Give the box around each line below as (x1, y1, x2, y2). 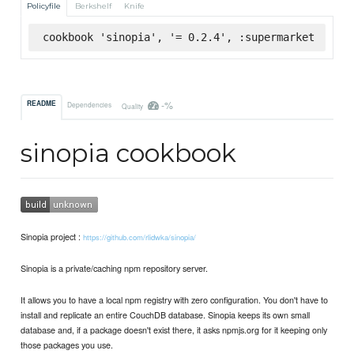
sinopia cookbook (21, 137, 237, 169)
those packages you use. (21, 338, 114, 352)
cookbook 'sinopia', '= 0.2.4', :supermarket (42, 30, 314, 43)
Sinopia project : (21, 229, 84, 243)
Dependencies (67, 99, 112, 109)
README (27, 99, 57, 109)
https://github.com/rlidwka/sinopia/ (83, 231, 197, 243)
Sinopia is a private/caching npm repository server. (21, 262, 209, 275)
